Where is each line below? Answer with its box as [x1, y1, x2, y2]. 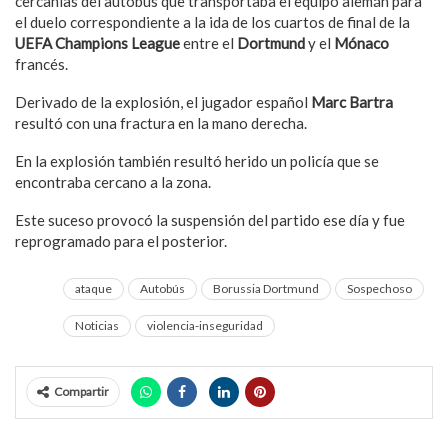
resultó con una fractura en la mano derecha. [15, 114, 307, 132]
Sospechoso [347, 281, 412, 296]
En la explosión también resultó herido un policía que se [15, 152, 379, 170]
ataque [75, 281, 112, 296]
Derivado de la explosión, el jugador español [15, 93, 311, 111]
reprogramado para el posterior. [15, 232, 227, 250]
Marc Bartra [311, 93, 393, 111]
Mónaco [334, 34, 389, 52]
